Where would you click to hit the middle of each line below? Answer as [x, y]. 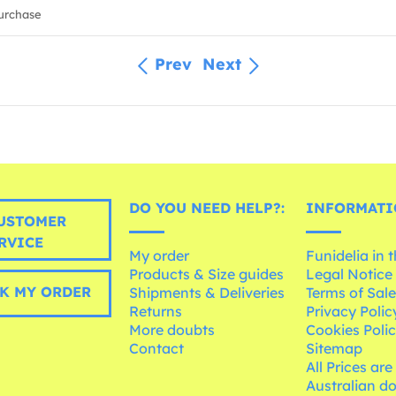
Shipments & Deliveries [207, 293]
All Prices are [350, 367]
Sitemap [335, 349]
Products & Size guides [207, 274]
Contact [157, 349]
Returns [156, 312]
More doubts [172, 330]
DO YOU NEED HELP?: [207, 208]
